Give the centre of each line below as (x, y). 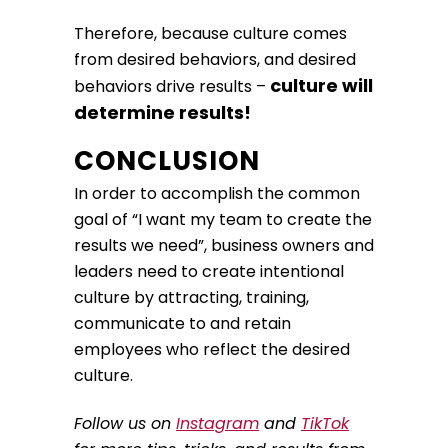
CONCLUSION (167, 161)
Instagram (217, 424)
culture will (321, 86)
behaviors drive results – (172, 87)
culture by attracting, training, (191, 298)
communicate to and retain (182, 324)
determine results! (162, 113)
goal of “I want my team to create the (223, 220)
